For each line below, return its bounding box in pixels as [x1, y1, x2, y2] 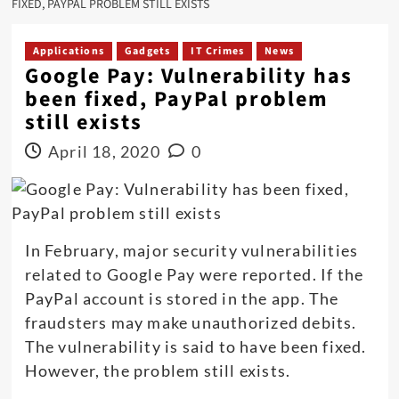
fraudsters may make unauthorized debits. [24, 312, 357, 332]
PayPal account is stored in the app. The [24, 288, 339, 308]
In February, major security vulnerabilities [24, 240, 359, 260]
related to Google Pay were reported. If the [24, 264, 364, 284]
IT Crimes [191, 43, 245, 59]
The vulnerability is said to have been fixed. [24, 336, 367, 356]
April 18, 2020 [47, 141, 160, 161]
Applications [32, 43, 104, 59]
